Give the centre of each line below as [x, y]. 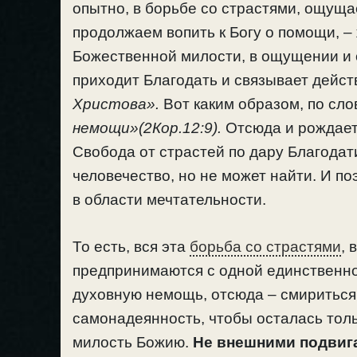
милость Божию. [133, 342]
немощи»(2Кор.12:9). [147, 128]
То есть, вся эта [131, 246]
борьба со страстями [265, 246]
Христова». [116, 104]
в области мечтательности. [169, 200]
